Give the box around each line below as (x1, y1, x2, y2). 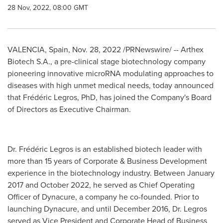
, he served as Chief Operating (89, 179, 195, 191)
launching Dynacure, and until (7, 203, 113, 215)
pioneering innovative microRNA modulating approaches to (7, 68, 214, 79)
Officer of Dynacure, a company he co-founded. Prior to (7, 191, 199, 203)
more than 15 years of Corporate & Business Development (7, 155, 207, 167)
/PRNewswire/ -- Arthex (121, 44, 204, 55)
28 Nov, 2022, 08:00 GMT (7, 2, 88, 13)
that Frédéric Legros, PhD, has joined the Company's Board (7, 92, 212, 103)
